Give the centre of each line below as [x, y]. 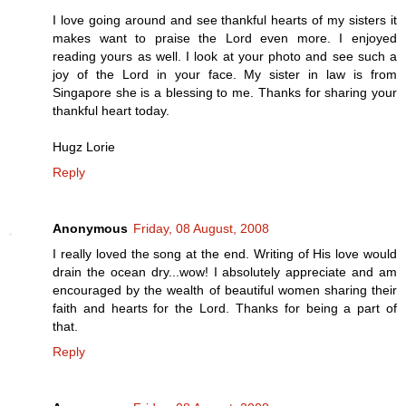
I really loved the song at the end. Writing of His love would [225, 253]
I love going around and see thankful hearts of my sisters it [225, 19]
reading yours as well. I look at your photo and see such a [225, 56]
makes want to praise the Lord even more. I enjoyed [225, 38]
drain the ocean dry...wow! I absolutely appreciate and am [225, 271]
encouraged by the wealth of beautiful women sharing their [225, 290]
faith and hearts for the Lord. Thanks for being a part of [225, 308]
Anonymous [90, 228]
